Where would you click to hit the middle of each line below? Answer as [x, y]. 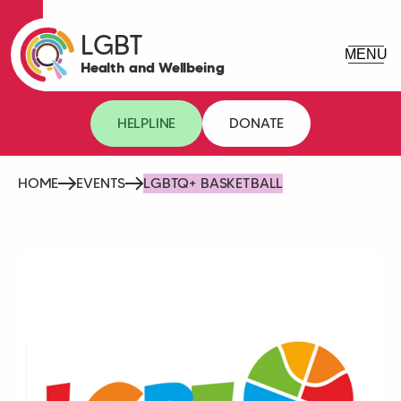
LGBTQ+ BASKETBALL [213, 183]
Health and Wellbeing [153, 68]
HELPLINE [146, 123]
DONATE [257, 123]
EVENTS [101, 183]
